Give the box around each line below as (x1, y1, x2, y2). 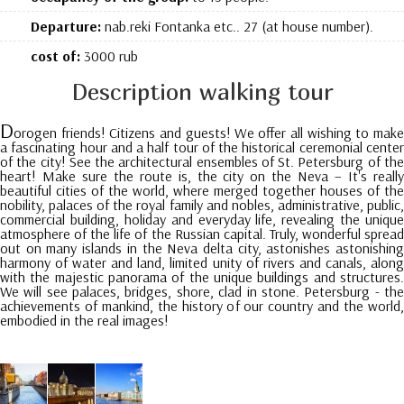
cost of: (30, 47, 80, 65)
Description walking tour (71, 78, 333, 106)
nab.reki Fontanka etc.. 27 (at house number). (100, 17, 373, 35)
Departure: (30, 17, 101, 35)
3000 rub (79, 47, 138, 65)
